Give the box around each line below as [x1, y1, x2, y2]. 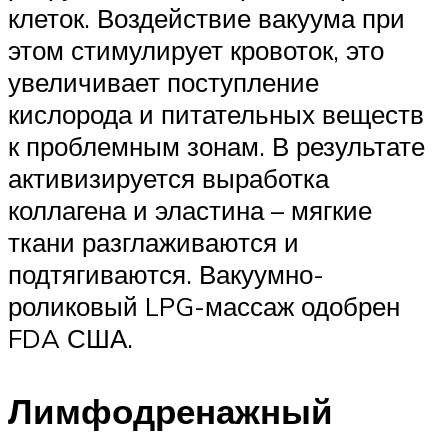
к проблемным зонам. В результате [8, 129, 425, 162]
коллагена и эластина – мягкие [8, 193, 372, 226]
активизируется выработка [8, 161, 329, 194]
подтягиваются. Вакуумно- [8, 257, 324, 290]
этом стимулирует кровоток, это [8, 33, 384, 66]
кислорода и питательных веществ [8, 97, 424, 130]
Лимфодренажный [8, 389, 333, 434]
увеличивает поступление [8, 65, 319, 98]
